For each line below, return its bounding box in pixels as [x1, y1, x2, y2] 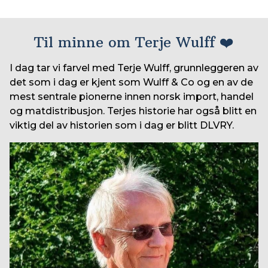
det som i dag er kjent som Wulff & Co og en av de [10, 77, 253, 88]
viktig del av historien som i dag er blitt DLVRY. [10, 120, 234, 131]
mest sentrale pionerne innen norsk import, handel [10, 91, 254, 102]
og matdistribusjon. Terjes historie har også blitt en [10, 105, 257, 117]
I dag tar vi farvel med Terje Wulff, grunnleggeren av [10, 62, 258, 74]
